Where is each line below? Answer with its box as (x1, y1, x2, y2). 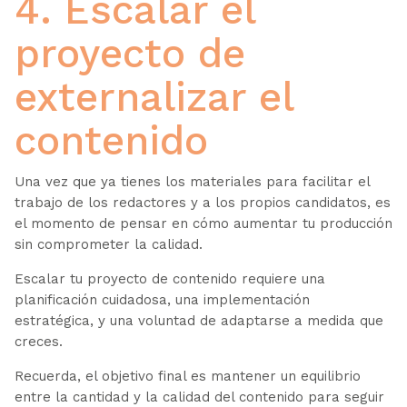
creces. (14, 333, 67, 350)
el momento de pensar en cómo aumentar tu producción (14, 214, 392, 232)
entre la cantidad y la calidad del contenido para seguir (14, 388, 384, 405)
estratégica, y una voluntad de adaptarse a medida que (14, 312, 383, 329)
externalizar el (14, 73, 293, 121)
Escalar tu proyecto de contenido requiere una (14, 270, 325, 287)
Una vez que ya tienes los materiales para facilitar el (14, 173, 370, 190)
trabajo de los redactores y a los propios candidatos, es (14, 194, 391, 211)
